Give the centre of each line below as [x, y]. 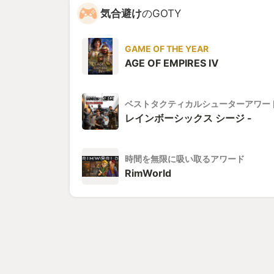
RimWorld [148, 173]
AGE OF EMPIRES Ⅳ [172, 63]
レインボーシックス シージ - [188, 118]
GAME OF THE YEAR [167, 48]
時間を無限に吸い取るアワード [185, 158]
